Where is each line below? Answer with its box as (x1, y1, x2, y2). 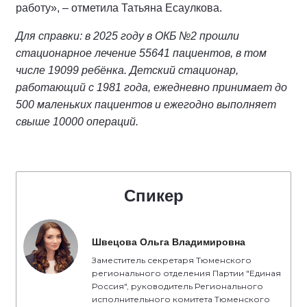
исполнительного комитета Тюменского (92, 293, 270, 304)
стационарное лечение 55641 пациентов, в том (16, 47, 267, 59)
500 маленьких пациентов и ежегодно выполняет (16, 98, 276, 110)
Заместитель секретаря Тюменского (92, 254, 251, 265)
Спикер (123, 186, 184, 205)
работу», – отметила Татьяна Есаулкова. (16, 1, 222, 14)
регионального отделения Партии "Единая (92, 267, 281, 278)
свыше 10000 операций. (16, 115, 138, 127)
